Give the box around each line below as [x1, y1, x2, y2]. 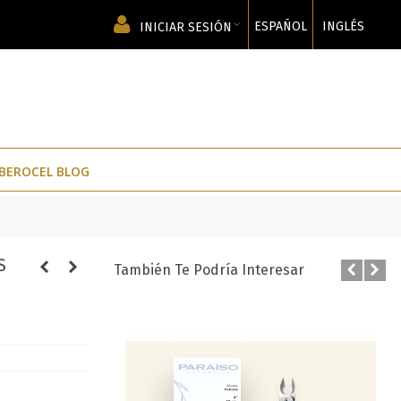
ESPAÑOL [254, 19, 307, 34]
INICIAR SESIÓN [140, 20, 232, 35]
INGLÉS [322, 19, 364, 34]
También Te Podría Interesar [113, 261, 304, 278]
